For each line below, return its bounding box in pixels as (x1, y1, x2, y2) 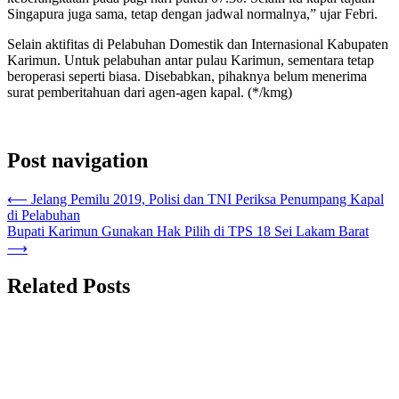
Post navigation (7, 148, 148, 172)
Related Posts (7, 273, 130, 297)
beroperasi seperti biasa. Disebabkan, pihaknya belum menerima (7, 68, 367, 84)
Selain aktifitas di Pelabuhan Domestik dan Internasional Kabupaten (7, 36, 388, 52)
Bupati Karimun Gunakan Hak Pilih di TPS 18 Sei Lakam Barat (7, 223, 369, 239)
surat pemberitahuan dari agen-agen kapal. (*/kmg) (7, 84, 292, 100)
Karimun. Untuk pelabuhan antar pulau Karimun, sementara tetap (7, 52, 374, 68)
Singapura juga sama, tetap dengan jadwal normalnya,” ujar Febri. (7, 5, 378, 21)
